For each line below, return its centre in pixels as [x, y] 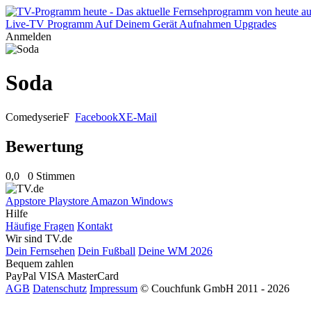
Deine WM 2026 [175, 251]
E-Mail [142, 117]
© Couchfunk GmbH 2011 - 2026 [215, 288]
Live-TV [25, 24]
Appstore [27, 201]
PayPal [22, 276]
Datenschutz [60, 288]
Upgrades [255, 24]
